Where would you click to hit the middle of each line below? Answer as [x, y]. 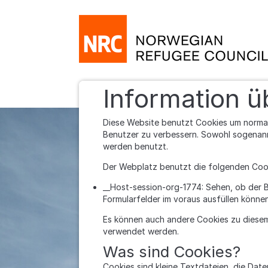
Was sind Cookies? [172, 252]
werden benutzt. [135, 146]
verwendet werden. [141, 231]
